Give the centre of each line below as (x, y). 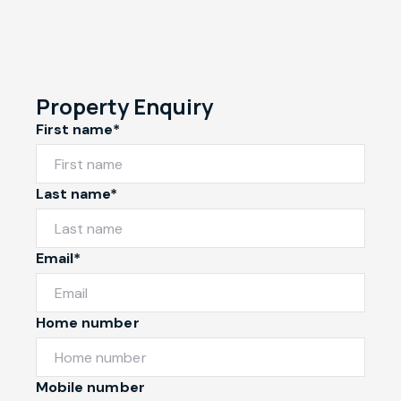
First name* (78, 130)
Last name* (77, 194)
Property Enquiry (124, 107)
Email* (59, 259)
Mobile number (90, 388)
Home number (88, 323)
